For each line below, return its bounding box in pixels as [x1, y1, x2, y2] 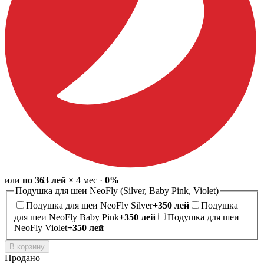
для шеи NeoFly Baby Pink [14, 212, 119, 223]
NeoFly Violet [14, 223, 67, 233]
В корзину [9, 242, 45, 252]
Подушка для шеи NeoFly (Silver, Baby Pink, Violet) [15, 185, 219, 196]
